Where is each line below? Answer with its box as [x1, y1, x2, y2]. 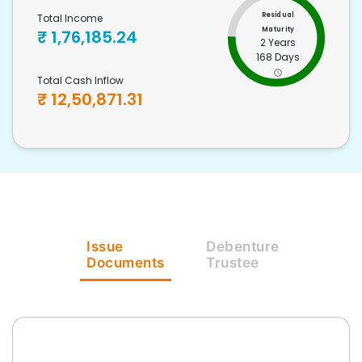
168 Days [256, 50, 300, 64]
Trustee [206, 255, 259, 271]
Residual [261, 11, 295, 19]
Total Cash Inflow [37, 74, 124, 87]
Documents [86, 255, 165, 271]
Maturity [261, 25, 295, 34]
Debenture [206, 238, 280, 255]
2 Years [260, 36, 296, 49]
